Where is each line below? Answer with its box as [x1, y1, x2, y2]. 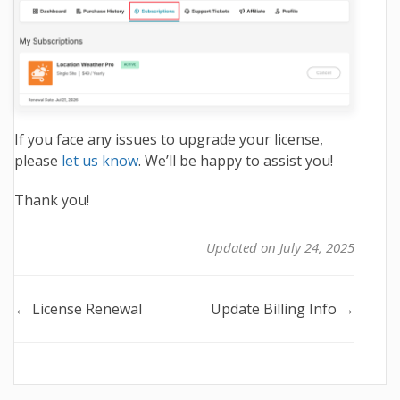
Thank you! [14, 190, 89, 211]
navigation [13, 324, 143, 359]
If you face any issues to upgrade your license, [14, 129, 323, 150]
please [14, 151, 62, 171]
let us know [62, 151, 138, 171]
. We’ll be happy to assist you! [138, 151, 333, 171]
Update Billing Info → [211, 299, 354, 320]
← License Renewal [14, 299, 142, 320]
